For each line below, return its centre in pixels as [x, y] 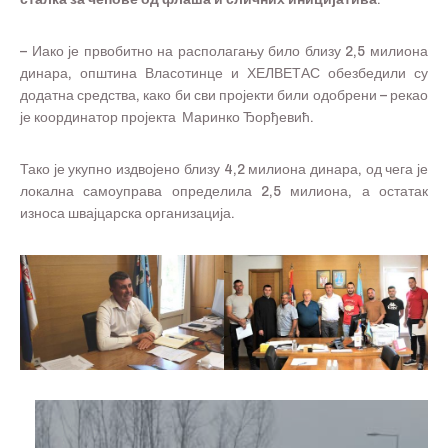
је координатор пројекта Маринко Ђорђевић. [168, 118]
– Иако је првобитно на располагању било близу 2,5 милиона [224, 52]
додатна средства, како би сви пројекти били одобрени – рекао [224, 96]
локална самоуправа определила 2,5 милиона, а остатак [224, 192]
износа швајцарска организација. [127, 214]
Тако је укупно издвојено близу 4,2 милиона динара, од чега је [224, 170]
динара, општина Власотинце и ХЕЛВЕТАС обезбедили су [224, 74]
